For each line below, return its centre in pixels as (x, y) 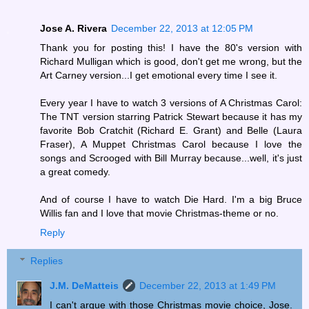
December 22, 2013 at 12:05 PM (182, 28)
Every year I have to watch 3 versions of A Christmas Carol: (171, 102)
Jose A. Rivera (73, 28)
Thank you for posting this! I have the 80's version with (171, 47)
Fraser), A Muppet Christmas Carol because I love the (171, 144)
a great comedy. (75, 171)
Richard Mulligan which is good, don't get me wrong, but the (171, 61)
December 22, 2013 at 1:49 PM (208, 286)
